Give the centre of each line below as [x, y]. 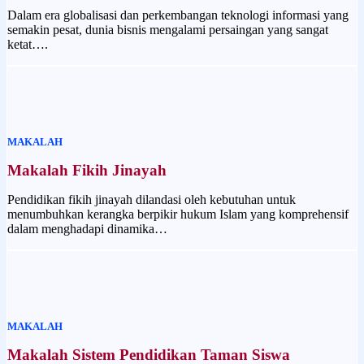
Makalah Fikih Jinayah [87, 170]
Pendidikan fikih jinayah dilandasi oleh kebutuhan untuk [152, 199]
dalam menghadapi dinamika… [87, 228]
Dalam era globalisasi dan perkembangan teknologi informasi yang [178, 15]
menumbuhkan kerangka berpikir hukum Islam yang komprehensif [178, 214]
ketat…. [28, 45]
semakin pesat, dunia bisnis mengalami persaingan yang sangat [168, 30]
